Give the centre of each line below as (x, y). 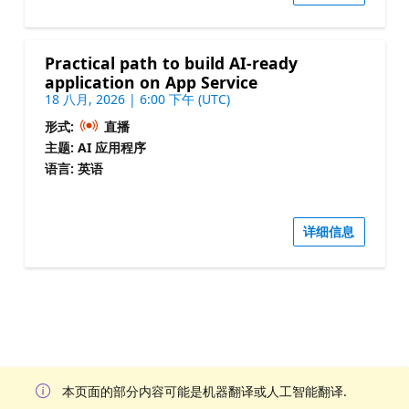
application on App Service (151, 82)
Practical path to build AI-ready (171, 63)
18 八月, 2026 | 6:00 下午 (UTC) (137, 99)
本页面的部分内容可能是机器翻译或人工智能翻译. (204, 392)
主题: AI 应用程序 (95, 147)
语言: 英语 (73, 168)
